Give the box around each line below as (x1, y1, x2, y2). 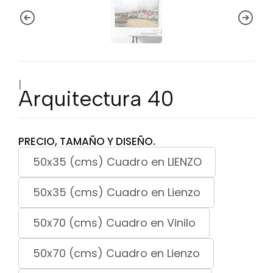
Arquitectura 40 (18, 86, 174, 112)
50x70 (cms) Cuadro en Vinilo (32, 215, 196, 231)
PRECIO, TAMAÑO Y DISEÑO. (18, 134, 155, 149)
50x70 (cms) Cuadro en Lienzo (32, 246, 200, 261)
